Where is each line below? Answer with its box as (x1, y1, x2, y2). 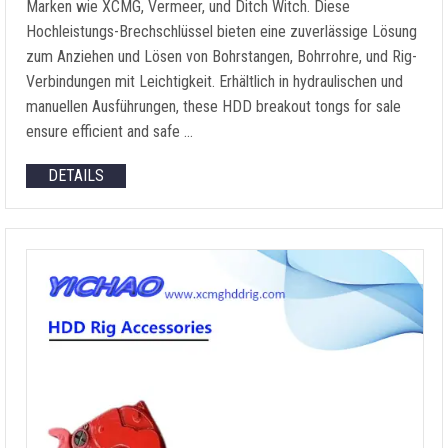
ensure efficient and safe (26, 122, 180, 141)
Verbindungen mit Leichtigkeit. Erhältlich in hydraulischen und (26, 72, 403, 91)
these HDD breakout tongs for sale (183, 97, 401, 116)
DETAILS (48, 166, 104, 185)
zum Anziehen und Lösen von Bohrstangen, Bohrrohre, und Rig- (26, 47, 417, 66)
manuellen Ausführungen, (26, 97, 183, 116)
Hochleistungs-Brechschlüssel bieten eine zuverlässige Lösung (26, 22, 417, 41)
